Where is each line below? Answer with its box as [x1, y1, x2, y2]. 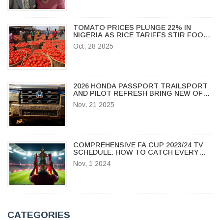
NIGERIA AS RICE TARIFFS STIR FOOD [73, 30, 208, 39]
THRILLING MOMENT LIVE [73, 155, 162, 164]
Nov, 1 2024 [73, 159, 110, 167]
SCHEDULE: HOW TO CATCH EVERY [73, 148, 199, 156]
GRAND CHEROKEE [73, 104, 141, 112]
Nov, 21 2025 [73, 101, 114, 109]
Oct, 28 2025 [73, 42, 113, 50]
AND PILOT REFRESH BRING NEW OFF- [73, 89, 210, 98]
